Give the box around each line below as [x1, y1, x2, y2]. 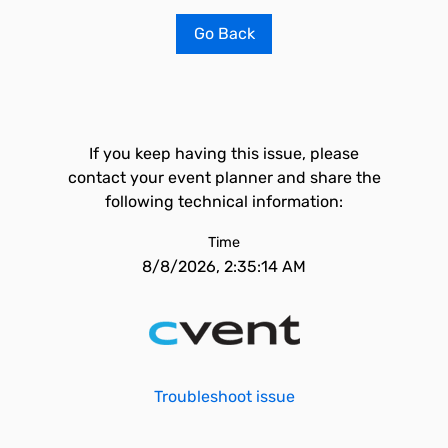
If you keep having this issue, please [89, 144, 359, 163]
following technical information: [105, 192, 343, 211]
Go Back [193, 24, 255, 43]
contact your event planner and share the [67, 168, 381, 187]
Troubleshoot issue [153, 387, 295, 406]
